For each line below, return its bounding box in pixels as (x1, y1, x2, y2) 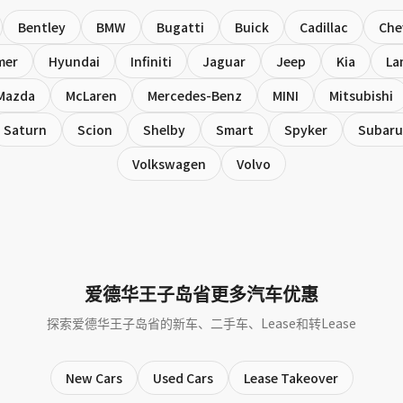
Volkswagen (132, 155, 206, 173)
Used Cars (152, 369, 213, 387)
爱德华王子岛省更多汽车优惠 (85, 281, 318, 307)
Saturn (3, 121, 47, 139)
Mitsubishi (328, 86, 393, 104)
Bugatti (157, 18, 204, 36)
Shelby (142, 121, 185, 139)
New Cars (65, 369, 122, 387)
